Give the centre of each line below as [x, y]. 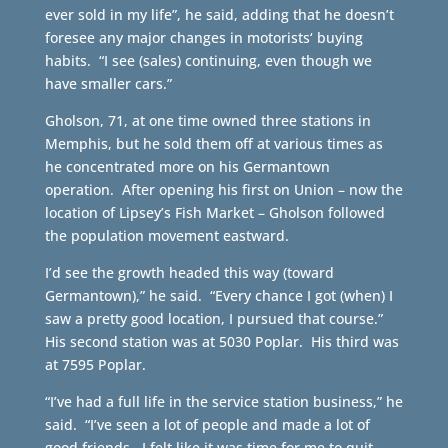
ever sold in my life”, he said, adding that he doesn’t [219, 14]
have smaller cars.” [108, 83]
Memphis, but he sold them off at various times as [213, 143]
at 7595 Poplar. [95, 364]
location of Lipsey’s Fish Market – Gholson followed [214, 212]
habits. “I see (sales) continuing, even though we [208, 60]
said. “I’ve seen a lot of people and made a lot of [207, 424]
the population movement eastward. [166, 235]
